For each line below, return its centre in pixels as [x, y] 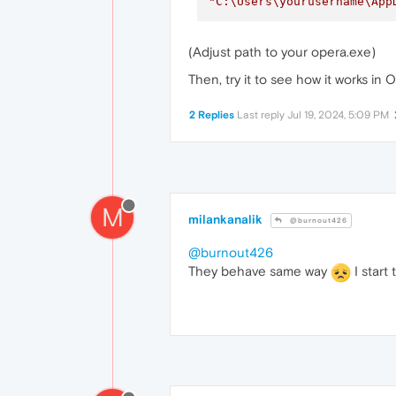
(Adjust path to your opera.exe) [282, 52]
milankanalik [225, 220]
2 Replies [212, 115]
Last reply [262, 115]
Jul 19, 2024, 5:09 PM [338, 115]
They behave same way [259, 271]
